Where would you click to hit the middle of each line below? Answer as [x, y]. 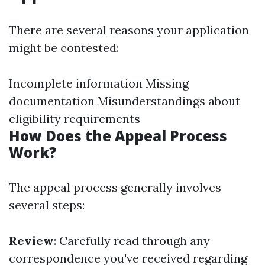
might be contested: [64, 48]
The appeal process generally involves [115, 187]
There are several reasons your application [129, 30]
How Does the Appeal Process [118, 136]
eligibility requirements [75, 119]
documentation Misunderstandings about [125, 101]
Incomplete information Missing [99, 83]
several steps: [47, 205]
